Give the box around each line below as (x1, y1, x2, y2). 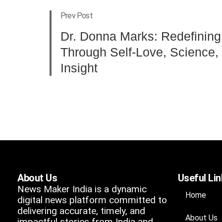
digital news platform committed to (17, 194, 167, 206)
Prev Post (60, 10, 93, 20)
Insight (60, 60, 98, 75)
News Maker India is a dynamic (17, 183, 147, 195)
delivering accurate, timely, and (17, 205, 145, 217)
